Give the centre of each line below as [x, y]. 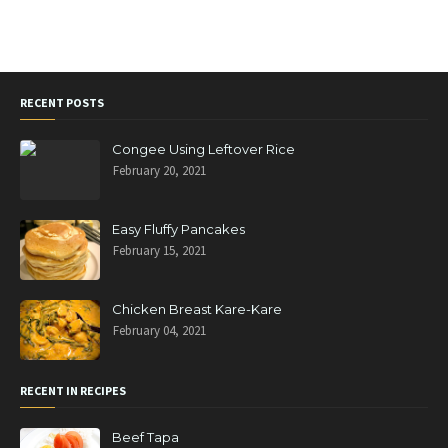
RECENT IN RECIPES [73, 390]
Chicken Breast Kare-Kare [197, 309]
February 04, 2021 [159, 330]
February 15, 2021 [159, 250]
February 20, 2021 [159, 170]
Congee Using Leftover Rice [203, 149]
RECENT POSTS [62, 102]
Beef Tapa [145, 437]
